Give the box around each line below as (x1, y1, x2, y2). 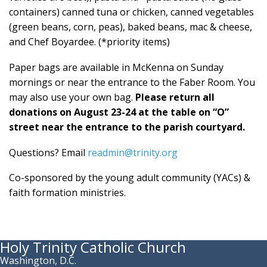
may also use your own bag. (9, 90, 135, 104)
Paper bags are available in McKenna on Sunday (9, 60, 223, 74)
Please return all (135, 90, 215, 104)
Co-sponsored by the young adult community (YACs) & (9, 171, 250, 185)
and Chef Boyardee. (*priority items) (9, 35, 170, 49)
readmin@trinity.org (88, 145, 178, 159)
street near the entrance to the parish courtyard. (9, 120, 245, 133)
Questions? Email (9, 145, 88, 159)
